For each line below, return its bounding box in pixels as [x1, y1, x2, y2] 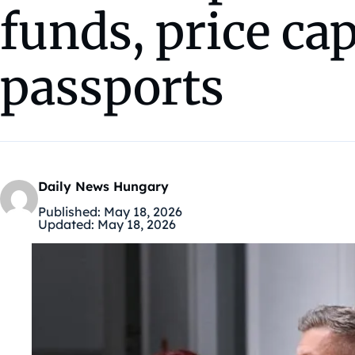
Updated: [38, 216, 94, 233]
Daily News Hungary [38, 178, 169, 195]
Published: [38, 204, 101, 220]
